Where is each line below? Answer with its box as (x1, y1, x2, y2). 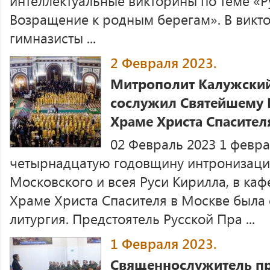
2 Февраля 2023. (110, 53, 217, 72)
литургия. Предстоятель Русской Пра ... (10, 209, 255, 228)
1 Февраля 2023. (110, 234, 217, 253)
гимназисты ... (10, 28, 96, 47)
